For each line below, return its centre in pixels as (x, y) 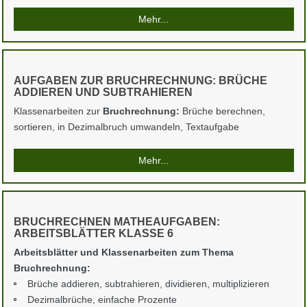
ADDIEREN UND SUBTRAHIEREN (103, 93)
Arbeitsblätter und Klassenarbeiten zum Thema (123, 253)
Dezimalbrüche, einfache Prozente (102, 300)
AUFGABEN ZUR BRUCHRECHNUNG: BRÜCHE (140, 81)
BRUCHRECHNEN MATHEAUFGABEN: (116, 222)
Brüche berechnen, (222, 111)
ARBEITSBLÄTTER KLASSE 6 (93, 234)
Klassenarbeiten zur (58, 111)
